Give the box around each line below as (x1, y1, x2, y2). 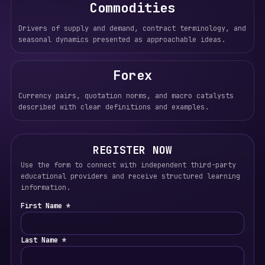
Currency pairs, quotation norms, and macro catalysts (18, 91, 234, 101)
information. (20, 183, 70, 192)
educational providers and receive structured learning (20, 172, 240, 181)
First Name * (20, 201, 70, 211)
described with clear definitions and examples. (18, 102, 209, 112)
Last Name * (20, 235, 66, 245)
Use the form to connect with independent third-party (20, 160, 236, 170)
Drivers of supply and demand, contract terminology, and (18, 24, 246, 33)
